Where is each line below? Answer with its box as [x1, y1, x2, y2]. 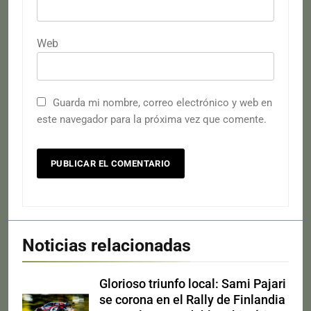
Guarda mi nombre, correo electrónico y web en [53, 96, 272, 109]
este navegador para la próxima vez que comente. [37, 112, 267, 126]
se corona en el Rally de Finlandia [99, 292, 285, 307]
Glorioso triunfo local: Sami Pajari [99, 276, 286, 291]
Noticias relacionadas [22, 235, 191, 255]
